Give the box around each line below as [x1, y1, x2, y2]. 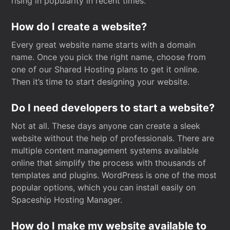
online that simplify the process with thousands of [11, 158, 206, 168]
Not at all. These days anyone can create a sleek [11, 121, 201, 131]
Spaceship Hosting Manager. [11, 195, 123, 205]
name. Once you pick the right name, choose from [11, 52, 206, 62]
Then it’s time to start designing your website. [11, 76, 190, 87]
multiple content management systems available [11, 145, 199, 156]
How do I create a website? [11, 21, 147, 33]
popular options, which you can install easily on [11, 182, 196, 193]
